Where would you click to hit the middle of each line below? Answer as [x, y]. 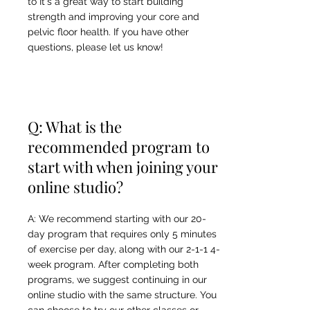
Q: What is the [75, 127]
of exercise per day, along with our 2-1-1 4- [124, 249]
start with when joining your [123, 167]
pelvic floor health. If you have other [108, 32]
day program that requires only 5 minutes [122, 234]
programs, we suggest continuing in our [117, 280]
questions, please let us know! [95, 47]
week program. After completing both [113, 264]
